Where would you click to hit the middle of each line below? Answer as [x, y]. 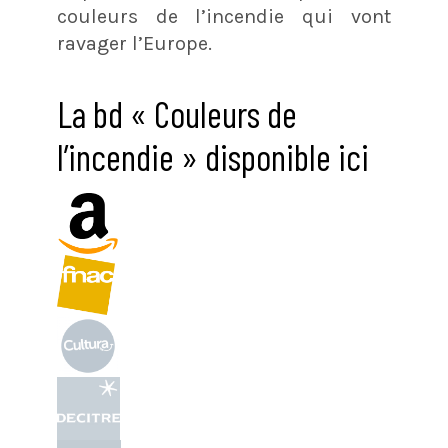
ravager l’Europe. [134, 44]
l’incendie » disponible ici [212, 157]
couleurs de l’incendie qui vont [224, 17]
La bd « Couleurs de [176, 114]
